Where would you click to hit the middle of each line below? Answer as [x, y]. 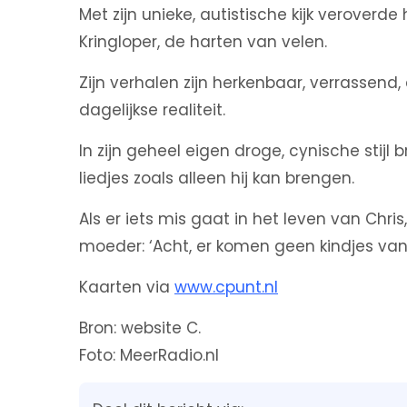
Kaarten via [127, 287]
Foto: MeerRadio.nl [149, 355]
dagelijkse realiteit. [152, 110]
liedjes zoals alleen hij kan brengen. [217, 178]
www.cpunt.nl [226, 287]
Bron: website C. [140, 328]
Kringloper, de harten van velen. [203, 42]
